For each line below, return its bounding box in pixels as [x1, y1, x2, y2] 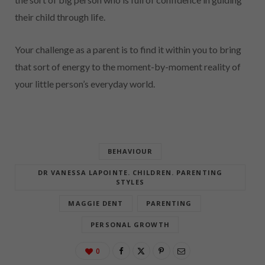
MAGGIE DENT [68, 198, 124, 208]
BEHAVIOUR [107, 146, 153, 156]
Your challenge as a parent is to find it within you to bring [15, 43, 241, 55]
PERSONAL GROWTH [91, 219, 170, 229]
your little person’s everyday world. [15, 77, 155, 89]
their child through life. [15, 11, 105, 22]
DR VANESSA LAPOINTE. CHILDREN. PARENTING [37, 167, 222, 177]
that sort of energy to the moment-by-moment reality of [15, 60, 241, 72]
